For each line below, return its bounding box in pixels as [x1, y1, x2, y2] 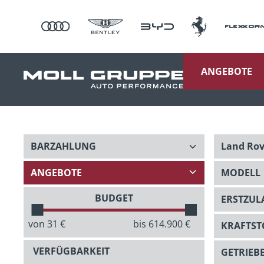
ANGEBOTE [200, 65, 252, 78]
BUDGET [94, 192, 133, 205]
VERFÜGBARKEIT [33, 245, 110, 258]
